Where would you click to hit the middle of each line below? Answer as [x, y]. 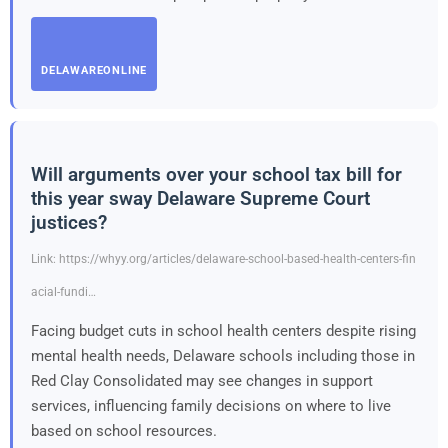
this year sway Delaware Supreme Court [200, 198]
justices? [69, 222]
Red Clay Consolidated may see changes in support [202, 380]
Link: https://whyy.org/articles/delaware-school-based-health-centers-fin [223, 258]
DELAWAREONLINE [94, 70]
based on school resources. [124, 430]
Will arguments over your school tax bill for [216, 174]
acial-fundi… [63, 291]
